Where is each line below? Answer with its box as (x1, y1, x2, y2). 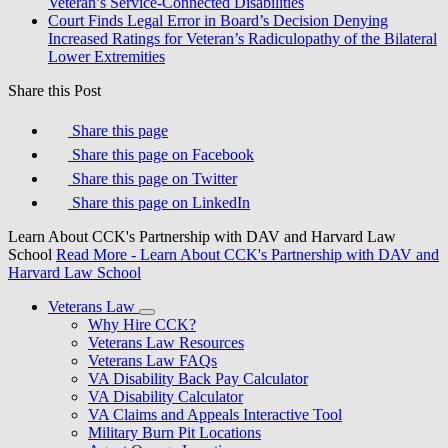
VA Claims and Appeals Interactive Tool (88, 405, 342, 423)
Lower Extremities (48, 47, 165, 65)
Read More (56, 245, 127, 263)
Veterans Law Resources (88, 333, 244, 351)
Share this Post (8, 81, 101, 99)
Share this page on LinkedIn (72, 193, 250, 211)
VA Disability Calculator (88, 387, 243, 405)
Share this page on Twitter (72, 169, 237, 187)
